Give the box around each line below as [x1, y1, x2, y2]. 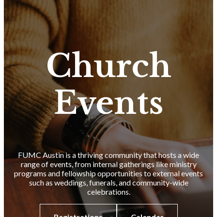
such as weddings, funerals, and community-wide [29, 177, 188, 187]
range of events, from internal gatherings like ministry [20, 159, 197, 169]
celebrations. [87, 186, 130, 196]
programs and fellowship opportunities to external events [14, 168, 203, 178]
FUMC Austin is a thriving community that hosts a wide [18, 150, 199, 159]
